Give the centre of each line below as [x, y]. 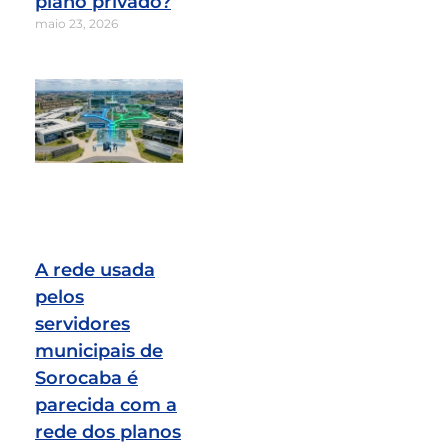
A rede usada [95, 269]
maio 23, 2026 [76, 23]
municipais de [99, 350]
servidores [82, 323]
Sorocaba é [86, 377]
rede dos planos [108, 431]
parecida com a [106, 404]
